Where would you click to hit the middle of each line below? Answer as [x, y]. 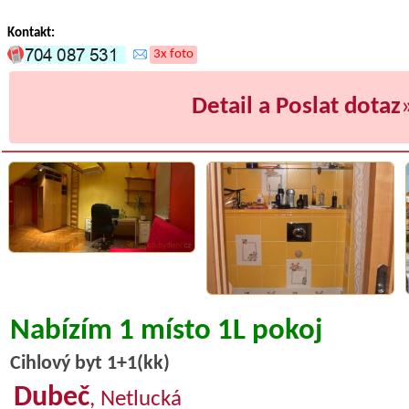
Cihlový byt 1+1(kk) [89, 364]
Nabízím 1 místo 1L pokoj [166, 332]
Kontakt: [31, 34]
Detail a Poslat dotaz [297, 108]
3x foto [173, 55]
